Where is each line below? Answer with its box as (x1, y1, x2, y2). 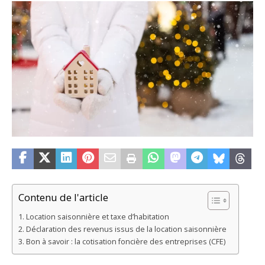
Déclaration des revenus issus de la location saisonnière (25, 224, 227, 235)
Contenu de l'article (18, 190, 108, 205)
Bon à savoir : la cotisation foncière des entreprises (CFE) (25, 237, 225, 247)
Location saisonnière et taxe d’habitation (25, 212, 169, 222)
